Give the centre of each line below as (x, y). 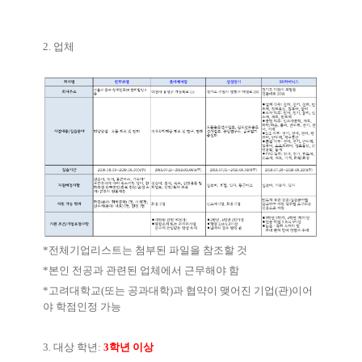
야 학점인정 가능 (82, 307)
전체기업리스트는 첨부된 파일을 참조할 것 (148, 250)
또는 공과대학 (137, 291)
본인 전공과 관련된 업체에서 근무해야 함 (144, 271)
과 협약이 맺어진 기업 (224, 291)
